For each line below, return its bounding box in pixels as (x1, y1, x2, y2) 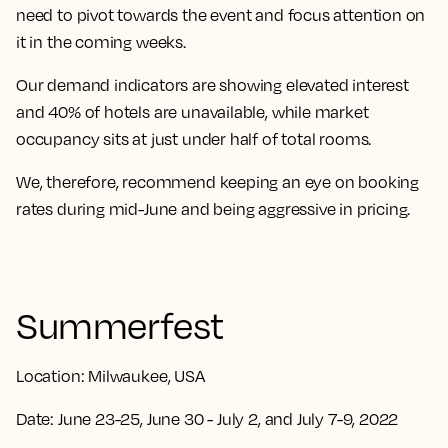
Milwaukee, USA (88, 366, 205, 387)
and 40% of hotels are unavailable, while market (16, 102, 369, 123)
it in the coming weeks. (16, 32, 186, 53)
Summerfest (16, 303, 224, 348)
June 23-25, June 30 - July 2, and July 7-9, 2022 (54, 409, 399, 430)
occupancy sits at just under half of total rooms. (16, 129, 372, 150)
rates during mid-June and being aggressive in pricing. (16, 199, 414, 220)
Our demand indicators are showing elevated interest (16, 75, 409, 96)
